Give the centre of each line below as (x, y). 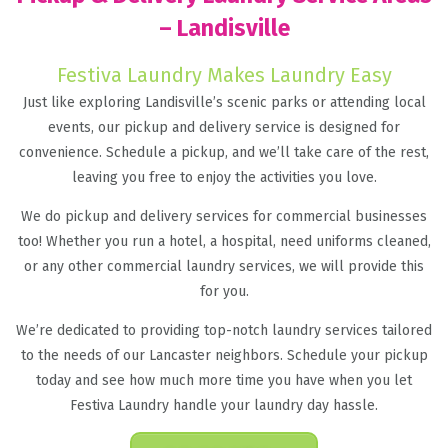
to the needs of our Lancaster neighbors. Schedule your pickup (224, 355)
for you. (224, 291)
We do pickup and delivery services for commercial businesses (224, 216)
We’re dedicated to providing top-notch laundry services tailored (224, 330)
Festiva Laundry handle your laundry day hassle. (224, 405)
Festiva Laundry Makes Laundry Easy (224, 75)
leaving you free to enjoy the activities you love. (224, 177)
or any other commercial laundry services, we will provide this (224, 266)
